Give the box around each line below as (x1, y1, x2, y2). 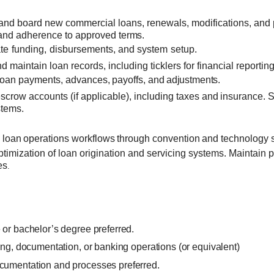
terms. (119, 30, 145, 40)
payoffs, (112, 75, 146, 86)
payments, (18, 75, 63, 86)
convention (152, 133, 200, 144)
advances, (65, 75, 110, 86)
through (117, 133, 150, 144)
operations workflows (23, 133, 115, 144)
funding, (12, 44, 47, 55)
